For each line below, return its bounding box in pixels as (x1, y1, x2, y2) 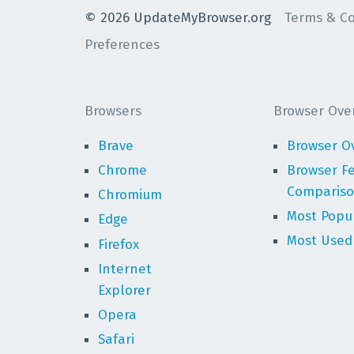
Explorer (98, 281, 151, 299)
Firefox (98, 235, 139, 253)
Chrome (98, 161, 147, 179)
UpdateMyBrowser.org (130, 9, 271, 26)
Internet (98, 260, 152, 277)
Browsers (85, 102, 141, 119)
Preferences (85, 36, 160, 53)
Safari (98, 331, 134, 348)
